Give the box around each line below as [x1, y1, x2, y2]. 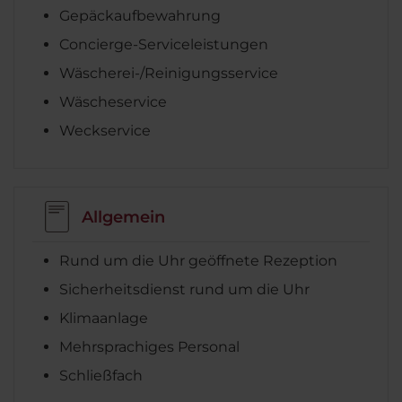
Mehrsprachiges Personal [59, 338, 240, 356]
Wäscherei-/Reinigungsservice [59, 65, 278, 83]
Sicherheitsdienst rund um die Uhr [59, 281, 310, 299]
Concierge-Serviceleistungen [59, 36, 268, 54]
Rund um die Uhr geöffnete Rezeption [59, 252, 337, 270]
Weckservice [59, 122, 151, 140]
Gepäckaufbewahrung [59, 7, 221, 25]
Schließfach [59, 367, 143, 385]
